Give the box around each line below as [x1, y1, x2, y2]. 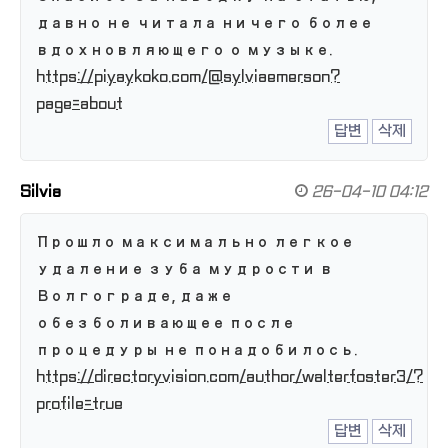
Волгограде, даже [36, 287, 233, 306]
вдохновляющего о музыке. [36, 41, 332, 60]
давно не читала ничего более [36, 14, 373, 33]
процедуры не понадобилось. [36, 341, 357, 360]
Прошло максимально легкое [36, 233, 354, 252]
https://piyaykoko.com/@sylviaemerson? [36, 68, 340, 87]
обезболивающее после [36, 314, 295, 333]
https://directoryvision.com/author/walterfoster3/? [36, 368, 423, 387]
